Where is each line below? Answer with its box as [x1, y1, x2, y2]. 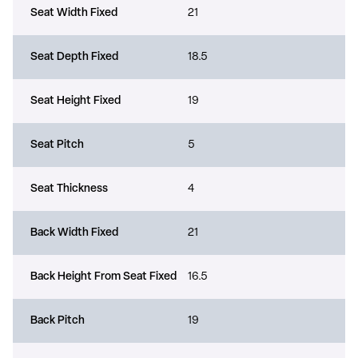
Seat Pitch [30, 138, 84, 151]
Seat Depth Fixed [30, 50, 118, 63]
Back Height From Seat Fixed [30, 270, 177, 283]
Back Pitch [30, 314, 85, 327]
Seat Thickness [30, 182, 108, 195]
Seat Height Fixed [30, 94, 121, 107]
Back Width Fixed [30, 226, 118, 239]
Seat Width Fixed [30, 6, 117, 19]
